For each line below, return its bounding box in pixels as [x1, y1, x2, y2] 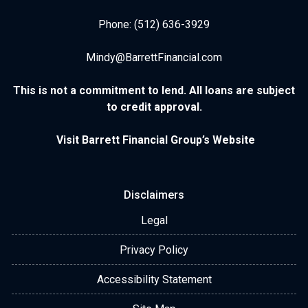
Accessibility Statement [96, 273, 212, 286]
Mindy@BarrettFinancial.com [86, 51, 222, 64]
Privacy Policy [120, 243, 188, 256]
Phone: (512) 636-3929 [98, 18, 210, 31]
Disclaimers [124, 188, 184, 201]
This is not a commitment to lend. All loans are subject [13, 84, 295, 97]
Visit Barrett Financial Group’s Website [56, 133, 255, 146]
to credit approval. [106, 100, 202, 113]
